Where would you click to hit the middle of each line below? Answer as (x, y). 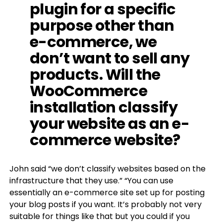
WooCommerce (88, 91)
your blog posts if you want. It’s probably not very (105, 204)
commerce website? (105, 140)
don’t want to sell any (110, 58)
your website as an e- (109, 124)
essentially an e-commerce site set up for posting (107, 193)
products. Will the (95, 75)
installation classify (103, 107)
